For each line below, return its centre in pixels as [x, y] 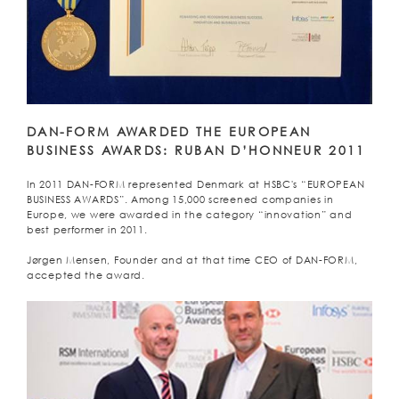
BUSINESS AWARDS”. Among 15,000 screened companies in [180, 200]
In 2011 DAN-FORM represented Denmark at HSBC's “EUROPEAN [196, 185]
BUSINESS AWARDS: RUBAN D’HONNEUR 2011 [196, 151]
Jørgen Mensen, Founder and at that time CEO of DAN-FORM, [192, 261]
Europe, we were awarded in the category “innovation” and [190, 215]
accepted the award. [86, 276]
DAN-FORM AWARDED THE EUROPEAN [169, 132]
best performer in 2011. [87, 230]
